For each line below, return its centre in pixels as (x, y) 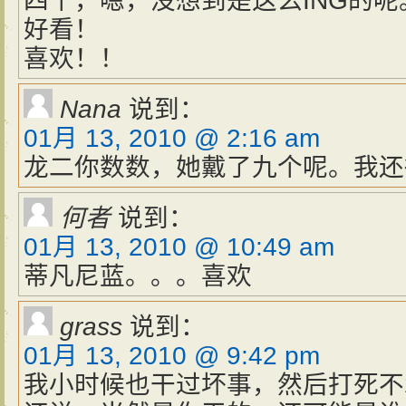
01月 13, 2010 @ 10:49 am (179, 247)
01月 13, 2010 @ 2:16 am (172, 138)
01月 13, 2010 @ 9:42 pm (172, 356)
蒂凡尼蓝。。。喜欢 (138, 276)
